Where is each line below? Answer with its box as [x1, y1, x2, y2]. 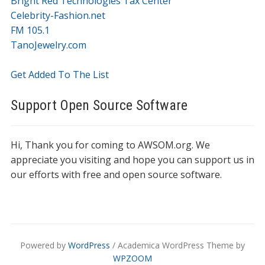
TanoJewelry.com [10, 38, 86, 51]
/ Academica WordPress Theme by [110, 240, 245, 251]
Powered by [20, 240, 68, 251]
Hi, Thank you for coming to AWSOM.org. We [10, 138, 210, 151]
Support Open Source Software [10, 97, 188, 114]
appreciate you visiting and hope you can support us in [10, 153, 254, 166]
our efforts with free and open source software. [10, 168, 222, 181]
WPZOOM [113, 253, 152, 264]
